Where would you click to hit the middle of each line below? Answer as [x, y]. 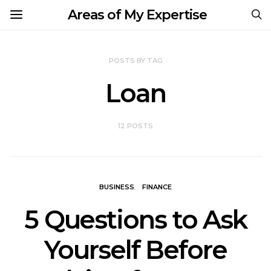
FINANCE [157, 187]
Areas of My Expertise [137, 15]
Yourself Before [135, 250]
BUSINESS [117, 187]
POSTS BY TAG [135, 60]
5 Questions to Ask [135, 220]
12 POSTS [135, 126]
